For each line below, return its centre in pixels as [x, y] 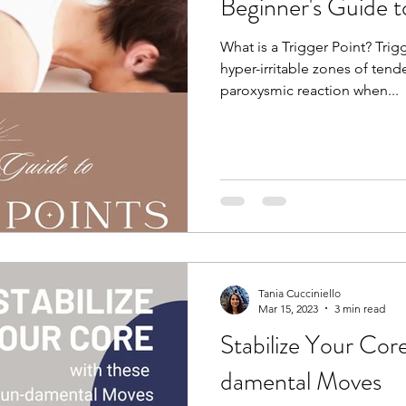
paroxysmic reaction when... [309, 91]
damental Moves [301, 381]
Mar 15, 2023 [288, 308]
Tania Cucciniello [300, 293]
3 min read [360, 308]
